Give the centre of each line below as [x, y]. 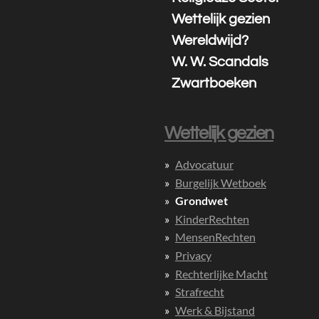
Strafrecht [199, 292]
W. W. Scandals [220, 62]
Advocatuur [204, 164]
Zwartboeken [214, 83]
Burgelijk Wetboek [220, 182]
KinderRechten [212, 219]
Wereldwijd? [210, 41]
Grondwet [201, 201]
